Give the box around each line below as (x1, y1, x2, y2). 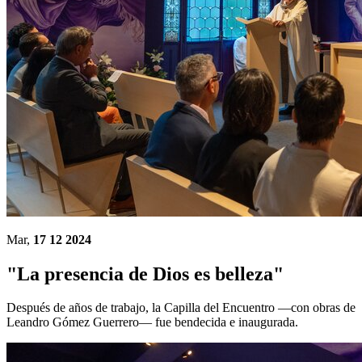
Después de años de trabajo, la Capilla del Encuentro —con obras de (6, 301, 356, 315)
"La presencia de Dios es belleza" (6, 263, 284, 284)
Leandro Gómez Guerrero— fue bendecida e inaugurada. (6, 315, 298, 330)
